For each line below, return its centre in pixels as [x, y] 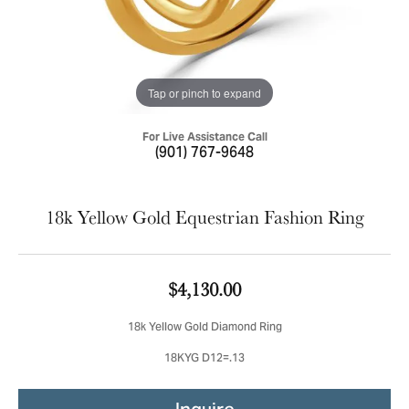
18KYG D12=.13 [204, 359]
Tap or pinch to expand [204, 92]
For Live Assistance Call [204, 136]
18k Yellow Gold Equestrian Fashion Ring [204, 217]
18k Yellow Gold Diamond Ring [204, 328]
